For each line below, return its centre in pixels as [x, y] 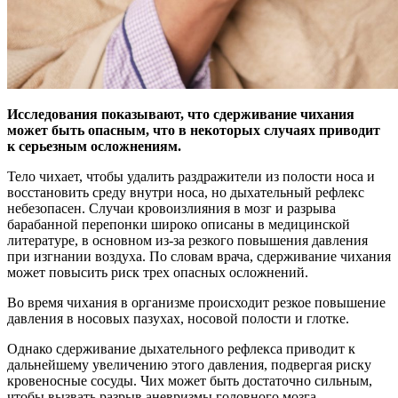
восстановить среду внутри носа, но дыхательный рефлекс [186, 193]
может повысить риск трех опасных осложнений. [159, 273]
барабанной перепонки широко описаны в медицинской [179, 225]
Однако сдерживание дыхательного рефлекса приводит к [181, 349]
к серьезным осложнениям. [94, 147]
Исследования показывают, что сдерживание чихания [181, 115]
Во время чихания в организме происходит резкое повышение [196, 303]
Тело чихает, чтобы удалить [92, 177]
